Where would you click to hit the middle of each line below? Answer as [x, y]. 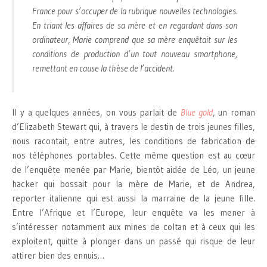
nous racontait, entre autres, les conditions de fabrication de [133, 141]
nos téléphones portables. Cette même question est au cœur [133, 156]
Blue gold [196, 113]
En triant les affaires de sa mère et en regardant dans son [135, 26]
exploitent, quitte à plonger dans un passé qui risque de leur [133, 241]
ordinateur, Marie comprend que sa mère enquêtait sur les [135, 40]
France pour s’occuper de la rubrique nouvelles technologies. [135, 11]
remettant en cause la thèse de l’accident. [103, 69]
